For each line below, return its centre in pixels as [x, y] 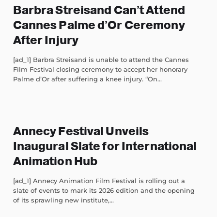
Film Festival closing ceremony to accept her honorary [100, 70]
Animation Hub [55, 161]
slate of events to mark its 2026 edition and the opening [104, 191]
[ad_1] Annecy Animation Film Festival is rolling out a [99, 181]
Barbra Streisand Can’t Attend [99, 10]
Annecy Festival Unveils [81, 131]
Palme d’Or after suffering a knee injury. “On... [87, 79]
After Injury [46, 40]
